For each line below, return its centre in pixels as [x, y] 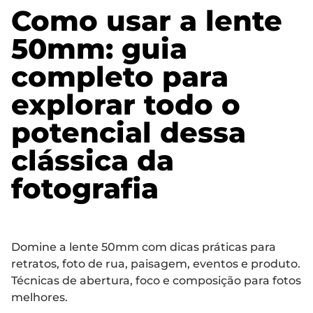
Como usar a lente [147, 21]
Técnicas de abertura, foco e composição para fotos [156, 281]
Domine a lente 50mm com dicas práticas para [144, 247]
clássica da [93, 161]
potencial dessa [129, 133]
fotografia [85, 189]
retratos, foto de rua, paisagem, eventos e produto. [156, 264]
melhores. [39, 298]
